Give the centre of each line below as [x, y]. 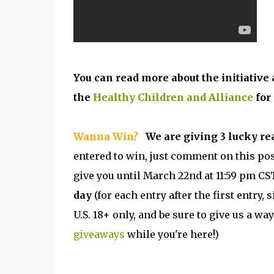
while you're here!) [172, 234]
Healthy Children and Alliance [173, 97]
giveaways [99, 234]
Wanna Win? [106, 136]
